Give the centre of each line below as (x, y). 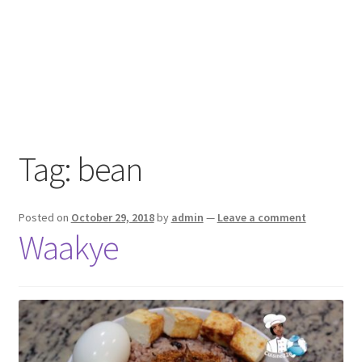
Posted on (44, 218)
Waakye (68, 248)
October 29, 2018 (112, 218)
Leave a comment (261, 218)
